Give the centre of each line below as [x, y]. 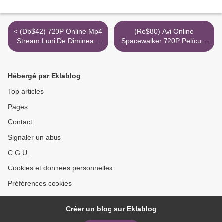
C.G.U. [19, 153]
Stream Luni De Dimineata [58, 41]
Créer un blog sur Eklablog [111, 209]
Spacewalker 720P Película [164, 41]
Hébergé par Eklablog [44, 76]
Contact [20, 122]
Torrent [58, 50]
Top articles [26, 91]
